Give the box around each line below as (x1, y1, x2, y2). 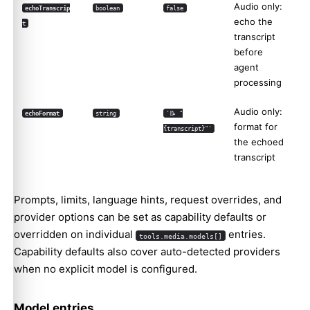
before (234, 46, 263, 58)
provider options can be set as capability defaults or (14, 210, 266, 224)
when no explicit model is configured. (14, 262, 197, 276)
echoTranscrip (25, 4, 71, 12)
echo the (234, 16, 273, 28)
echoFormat (25, 109, 60, 117)
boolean (95, 4, 120, 12)
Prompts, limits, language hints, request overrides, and (14, 193, 282, 207)
